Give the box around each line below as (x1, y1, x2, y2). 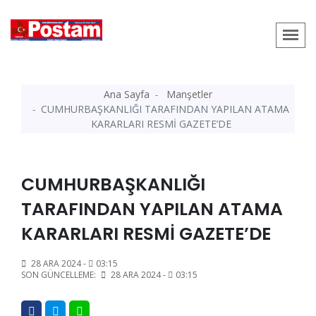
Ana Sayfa (104, 87, 150, 101)
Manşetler (166, 87, 212, 101)
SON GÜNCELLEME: (21, 269, 98, 281)
